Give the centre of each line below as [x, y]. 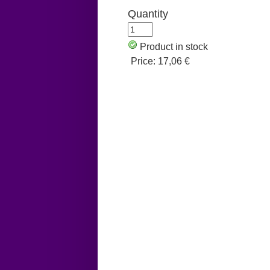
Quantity [148, 14]
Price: [144, 61]
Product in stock [174, 47]
